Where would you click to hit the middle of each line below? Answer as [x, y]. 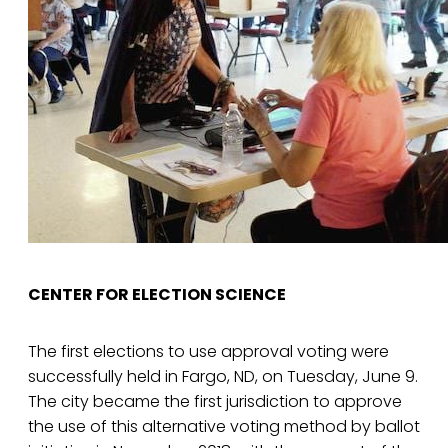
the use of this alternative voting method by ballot [224, 427]
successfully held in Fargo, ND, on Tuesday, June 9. [223, 377]
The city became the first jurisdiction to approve [215, 402]
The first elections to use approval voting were [208, 352]
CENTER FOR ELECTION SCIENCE [157, 295]
